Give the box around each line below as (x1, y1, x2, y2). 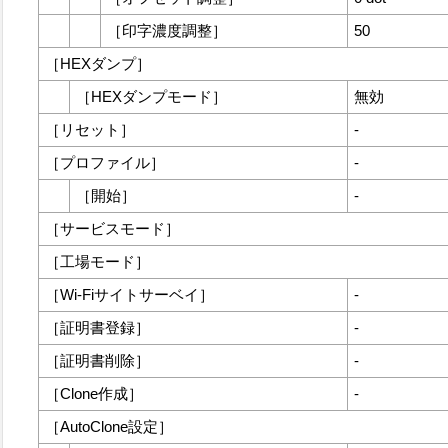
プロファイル (60, 154, 150, 171)
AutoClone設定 (60, 418, 158, 435)
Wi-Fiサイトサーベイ (60, 286, 199, 303)
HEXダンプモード (91, 88, 212, 105)
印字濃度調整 (122, 22, 212, 39)
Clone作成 (60, 385, 128, 402)
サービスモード (60, 220, 165, 237)
